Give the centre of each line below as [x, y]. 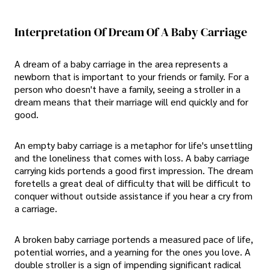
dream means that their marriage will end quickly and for [131, 101]
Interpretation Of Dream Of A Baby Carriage [131, 32]
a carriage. [36, 208]
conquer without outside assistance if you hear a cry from [133, 195]
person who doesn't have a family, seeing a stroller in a [127, 89]
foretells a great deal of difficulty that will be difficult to [133, 183]
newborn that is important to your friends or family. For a [132, 76]
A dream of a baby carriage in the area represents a [121, 63]
